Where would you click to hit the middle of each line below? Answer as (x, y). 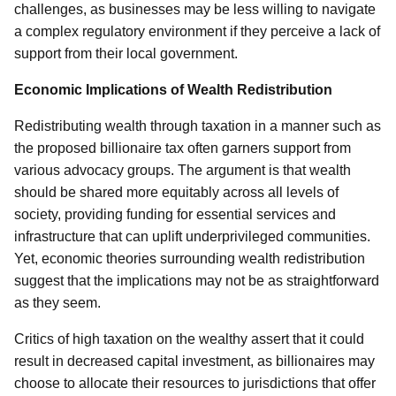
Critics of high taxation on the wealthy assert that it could (189, 339)
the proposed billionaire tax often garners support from (183, 148)
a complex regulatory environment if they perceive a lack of (197, 31)
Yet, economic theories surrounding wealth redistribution (190, 259)
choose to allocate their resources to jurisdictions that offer (195, 383)
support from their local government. (126, 53)
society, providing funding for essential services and (175, 214)
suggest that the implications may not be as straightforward (197, 281)
